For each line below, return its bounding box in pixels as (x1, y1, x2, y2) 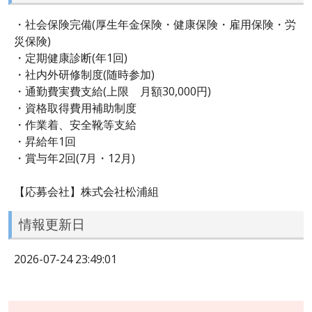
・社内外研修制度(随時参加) (14, 66, 155, 82)
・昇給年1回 (14, 133, 76, 149)
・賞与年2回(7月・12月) (14, 150, 135, 166)
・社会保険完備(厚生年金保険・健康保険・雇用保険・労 (14, 16, 296, 32)
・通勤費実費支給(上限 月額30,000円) (14, 83, 211, 99)
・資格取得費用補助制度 (14, 100, 136, 116)
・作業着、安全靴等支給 (14, 116, 136, 132)
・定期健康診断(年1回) (14, 49, 127, 65)
